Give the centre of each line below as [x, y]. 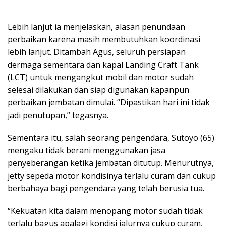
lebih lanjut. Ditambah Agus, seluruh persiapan [97, 52]
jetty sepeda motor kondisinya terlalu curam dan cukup [112, 176]
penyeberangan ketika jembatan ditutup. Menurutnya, [111, 163]
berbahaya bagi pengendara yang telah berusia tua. [106, 188]
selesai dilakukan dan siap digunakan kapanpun [98, 90]
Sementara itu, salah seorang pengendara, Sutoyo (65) [111, 138]
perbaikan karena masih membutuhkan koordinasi [104, 40]
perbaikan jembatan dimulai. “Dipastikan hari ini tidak [109, 103]
